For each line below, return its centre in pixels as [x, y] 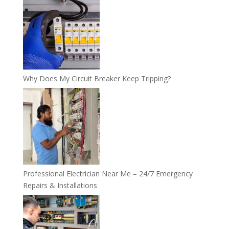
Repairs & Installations [60, 185]
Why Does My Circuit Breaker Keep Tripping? [97, 78]
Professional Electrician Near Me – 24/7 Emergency [108, 174]
